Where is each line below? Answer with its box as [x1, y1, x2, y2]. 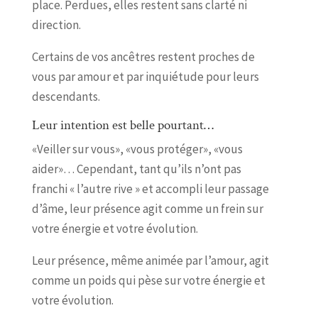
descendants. [31, 88, 100, 104]
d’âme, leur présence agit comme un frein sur [31, 200, 263, 216]
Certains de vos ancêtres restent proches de [31, 48, 255, 65]
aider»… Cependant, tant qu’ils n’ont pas [31, 160, 241, 177]
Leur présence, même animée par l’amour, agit [31, 252, 269, 268]
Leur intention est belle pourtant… [31, 116, 214, 134]
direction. [31, 16, 81, 33]
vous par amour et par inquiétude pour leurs [31, 68, 259, 84]
